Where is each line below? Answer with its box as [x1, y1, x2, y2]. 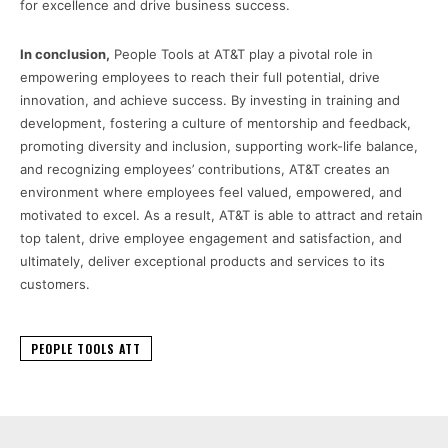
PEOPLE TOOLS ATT [31, 340, 141, 358]
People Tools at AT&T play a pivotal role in [110, 46, 373, 63]
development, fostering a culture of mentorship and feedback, [20, 115, 411, 132]
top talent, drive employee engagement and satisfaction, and [20, 230, 402, 247]
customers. [20, 276, 90, 293]
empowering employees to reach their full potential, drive [20, 69, 380, 86]
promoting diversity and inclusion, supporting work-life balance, [20, 138, 418, 155]
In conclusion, [20, 46, 110, 63]
